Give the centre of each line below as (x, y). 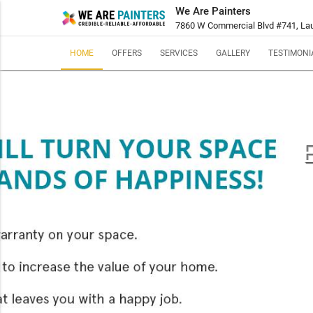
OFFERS (127, 53)
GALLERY (233, 53)
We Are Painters (213, 11)
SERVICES (179, 53)
